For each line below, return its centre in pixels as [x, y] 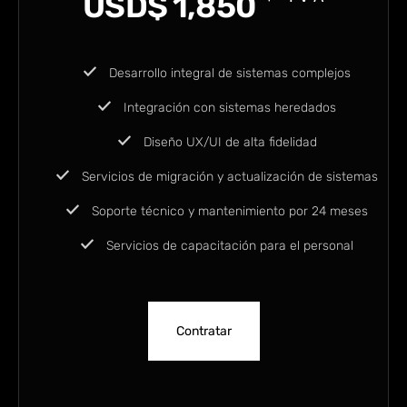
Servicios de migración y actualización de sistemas [228, 177]
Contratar [203, 332]
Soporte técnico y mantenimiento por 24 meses [228, 212]
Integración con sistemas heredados [228, 108]
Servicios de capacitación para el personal [228, 246]
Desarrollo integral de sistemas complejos [228, 74]
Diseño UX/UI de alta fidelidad [228, 143]
